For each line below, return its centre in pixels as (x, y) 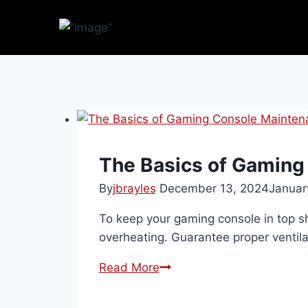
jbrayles (134, 188)
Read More (129, 267)
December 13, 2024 (214, 188)
